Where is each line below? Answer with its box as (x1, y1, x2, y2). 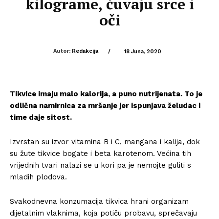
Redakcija (71, 48, 98, 54)
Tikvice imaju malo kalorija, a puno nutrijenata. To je (10, 89, 202, 98)
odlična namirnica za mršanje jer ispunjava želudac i (10, 101, 200, 110)
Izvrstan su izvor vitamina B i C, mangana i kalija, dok (10, 137, 200, 146)
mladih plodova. (10, 172, 67, 181)
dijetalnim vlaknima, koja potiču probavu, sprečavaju (10, 208, 197, 218)
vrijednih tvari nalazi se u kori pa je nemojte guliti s (10, 160, 191, 170)
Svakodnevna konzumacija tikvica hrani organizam (10, 197, 189, 206)
